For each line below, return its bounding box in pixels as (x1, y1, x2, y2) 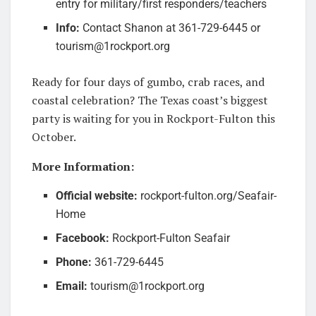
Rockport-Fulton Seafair (109, 231, 231, 245)
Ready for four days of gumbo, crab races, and (32, 73, 265, 90)
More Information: (32, 158, 134, 174)
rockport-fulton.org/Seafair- (138, 188, 277, 202)
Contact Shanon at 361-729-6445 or (80, 20, 261, 35)
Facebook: (56, 231, 110, 245)
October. (32, 128, 76, 145)
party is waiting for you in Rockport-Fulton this (32, 110, 275, 126)
